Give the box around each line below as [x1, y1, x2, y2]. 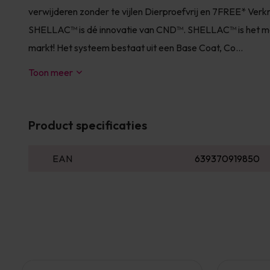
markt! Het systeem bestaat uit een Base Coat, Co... [28, 42, 243, 54]
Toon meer [28, 66, 73, 78]
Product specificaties [28, 118, 147, 133]
